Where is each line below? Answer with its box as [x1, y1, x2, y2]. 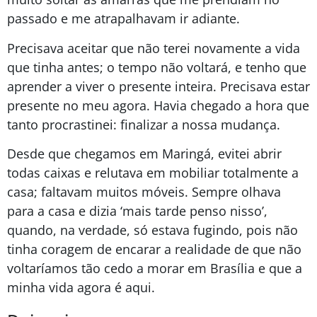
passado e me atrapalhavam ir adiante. [7, 10, 243, 28]
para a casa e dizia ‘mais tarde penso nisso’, [7, 202, 267, 220]
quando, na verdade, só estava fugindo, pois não [7, 221, 298, 239]
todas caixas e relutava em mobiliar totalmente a [7, 164, 299, 182]
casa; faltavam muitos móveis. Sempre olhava [7, 183, 281, 201]
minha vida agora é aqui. [7, 279, 158, 296]
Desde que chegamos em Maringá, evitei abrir [7, 145, 282, 163]
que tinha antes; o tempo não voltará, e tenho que [7, 58, 306, 76]
